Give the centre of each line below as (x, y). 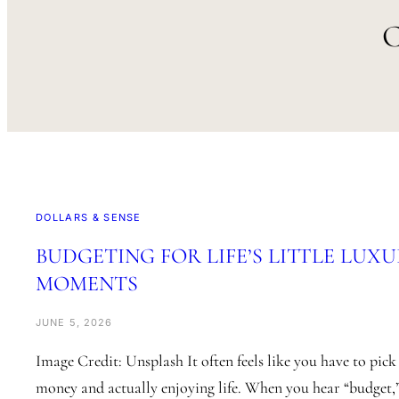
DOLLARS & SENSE (89, 218)
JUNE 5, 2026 (74, 323)
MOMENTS (87, 284)
